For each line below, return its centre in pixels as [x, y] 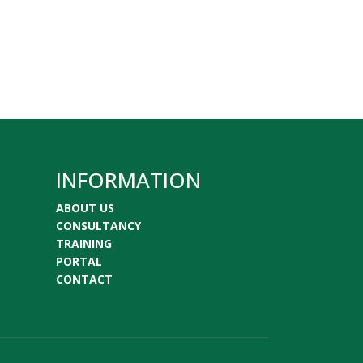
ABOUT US [85, 208]
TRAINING [83, 243]
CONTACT [84, 279]
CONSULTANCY [98, 226]
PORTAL [79, 261]
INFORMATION [128, 180]
